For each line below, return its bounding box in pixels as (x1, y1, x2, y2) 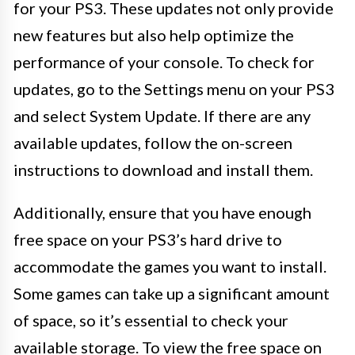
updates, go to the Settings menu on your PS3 (13, 79, 334, 98)
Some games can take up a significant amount (13, 284, 330, 303)
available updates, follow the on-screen (13, 133, 292, 152)
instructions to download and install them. (13, 160, 313, 179)
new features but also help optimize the (13, 25, 294, 44)
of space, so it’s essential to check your (13, 311, 288, 330)
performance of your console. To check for (13, 52, 315, 71)
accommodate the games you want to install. (13, 257, 326, 276)
